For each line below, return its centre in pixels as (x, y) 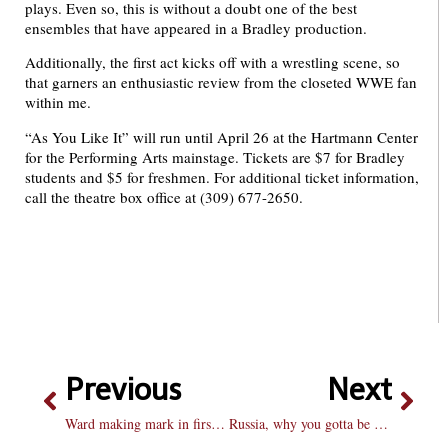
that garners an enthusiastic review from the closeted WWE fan (221, 82)
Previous (123, 389)
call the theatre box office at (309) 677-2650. (164, 196)
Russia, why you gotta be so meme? (380, 423)
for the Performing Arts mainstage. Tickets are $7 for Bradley (215, 156)
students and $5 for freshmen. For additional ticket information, (222, 176)
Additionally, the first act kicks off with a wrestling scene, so (212, 62)
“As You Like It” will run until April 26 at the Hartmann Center (221, 136)
